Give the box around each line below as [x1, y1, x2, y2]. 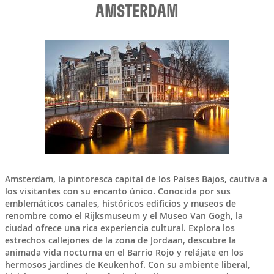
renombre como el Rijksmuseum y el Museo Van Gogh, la [4, 210, 243, 222]
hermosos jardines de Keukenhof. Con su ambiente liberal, [4, 259, 250, 271]
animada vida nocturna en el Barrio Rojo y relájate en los [4, 246, 243, 259]
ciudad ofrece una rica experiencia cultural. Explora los [4, 222, 235, 234]
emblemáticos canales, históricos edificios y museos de [4, 198, 236, 210]
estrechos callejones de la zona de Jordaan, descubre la [4, 234, 236, 246]
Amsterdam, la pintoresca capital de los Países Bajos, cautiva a [4, 173, 267, 185]
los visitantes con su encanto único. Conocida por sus [4, 185, 231, 198]
